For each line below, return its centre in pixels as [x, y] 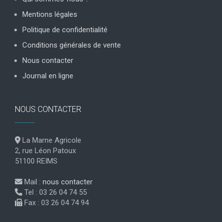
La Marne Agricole [51, 140]
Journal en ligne [48, 76]
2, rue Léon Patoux [45, 151]
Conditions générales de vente [72, 45]
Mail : [32, 182]
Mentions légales [50, 14]
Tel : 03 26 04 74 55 [55, 192]
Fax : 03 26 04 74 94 [55, 203]
